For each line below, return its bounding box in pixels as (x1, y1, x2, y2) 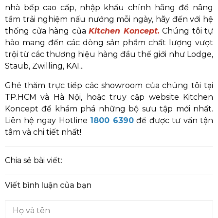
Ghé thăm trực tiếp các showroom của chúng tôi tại (5, 81, 213, 90)
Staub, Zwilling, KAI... (5, 61, 84, 71)
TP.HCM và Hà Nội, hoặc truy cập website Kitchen (5, 92, 213, 102)
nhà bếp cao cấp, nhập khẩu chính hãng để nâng (5, 3, 213, 12)
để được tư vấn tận (133, 116, 213, 125)
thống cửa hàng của (5, 26, 89, 36)
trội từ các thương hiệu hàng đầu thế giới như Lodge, (5, 50, 213, 59)
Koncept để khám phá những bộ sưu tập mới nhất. (5, 104, 213, 113)
